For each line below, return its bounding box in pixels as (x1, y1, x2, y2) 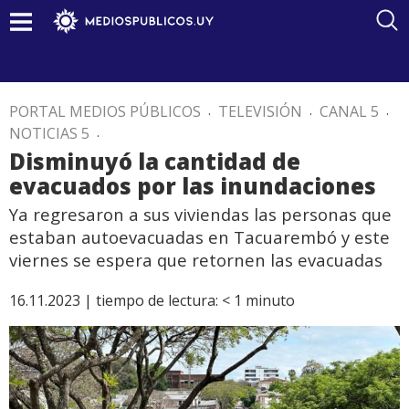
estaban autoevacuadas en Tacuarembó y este (9, 225, 390, 248)
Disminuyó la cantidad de (9, 146, 300, 176)
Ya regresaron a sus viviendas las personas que (9, 203, 392, 225)
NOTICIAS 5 (9, 123, 89, 143)
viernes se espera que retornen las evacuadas (9, 248, 383, 271)
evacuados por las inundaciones (9, 171, 376, 201)
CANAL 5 (320, 101, 379, 121)
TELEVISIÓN (218, 101, 302, 121)
